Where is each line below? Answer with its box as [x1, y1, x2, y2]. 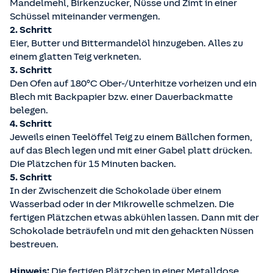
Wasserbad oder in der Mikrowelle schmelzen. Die [10, 199, 234, 210]
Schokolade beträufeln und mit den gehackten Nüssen [10, 225, 253, 237]
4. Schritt [10, 118, 52, 130]
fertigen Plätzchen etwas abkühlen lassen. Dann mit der [10, 212, 259, 224]
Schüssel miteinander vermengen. [10, 11, 160, 23]
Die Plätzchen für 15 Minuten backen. [10, 158, 176, 170]
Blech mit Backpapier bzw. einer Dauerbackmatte [10, 91, 233, 103]
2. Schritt [10, 24, 52, 36]
